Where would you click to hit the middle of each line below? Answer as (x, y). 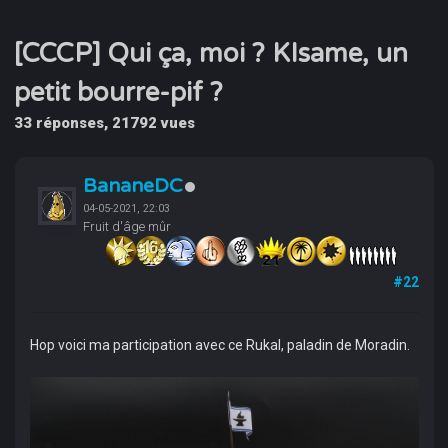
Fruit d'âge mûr (126, 226)
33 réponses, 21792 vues (105, 123)
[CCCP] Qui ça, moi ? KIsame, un (211, 53)
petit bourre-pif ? (119, 92)
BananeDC (132, 186)
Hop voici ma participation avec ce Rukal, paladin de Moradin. (219, 345)
